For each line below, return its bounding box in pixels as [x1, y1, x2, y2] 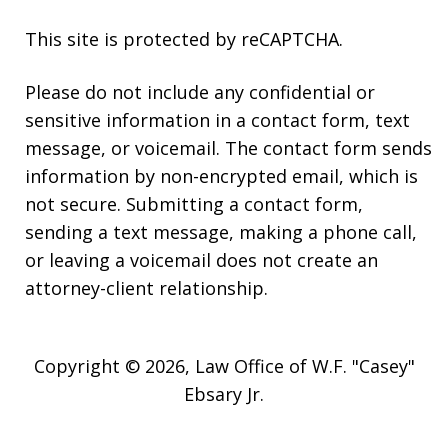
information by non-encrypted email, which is [25, 164, 418, 189]
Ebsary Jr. [184, 382, 264, 407]
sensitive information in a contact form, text [25, 108, 410, 133]
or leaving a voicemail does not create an [25, 248, 378, 273]
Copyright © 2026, [33, 354, 195, 379]
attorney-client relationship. [25, 276, 268, 301]
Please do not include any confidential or [25, 80, 375, 105]
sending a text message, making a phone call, [25, 220, 417, 245]
